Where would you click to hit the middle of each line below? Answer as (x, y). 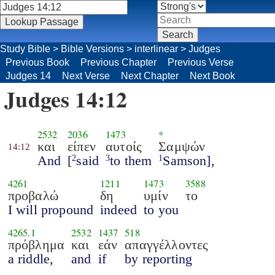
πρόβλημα (36, 244)
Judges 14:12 (66, 99)
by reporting (159, 258)
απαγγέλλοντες (167, 244)
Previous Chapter (118, 62)
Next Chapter (150, 76)
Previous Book (37, 62)
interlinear (156, 49)
